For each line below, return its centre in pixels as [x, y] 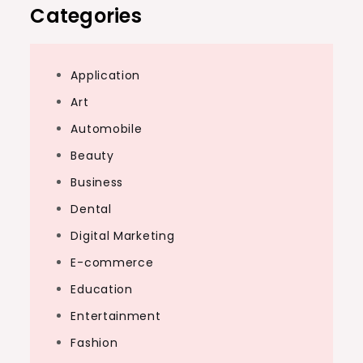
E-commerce [112, 263]
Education [102, 289]
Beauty [92, 156]
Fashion [94, 343]
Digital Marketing [123, 236]
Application [106, 75]
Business [97, 182]
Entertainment [116, 316]
